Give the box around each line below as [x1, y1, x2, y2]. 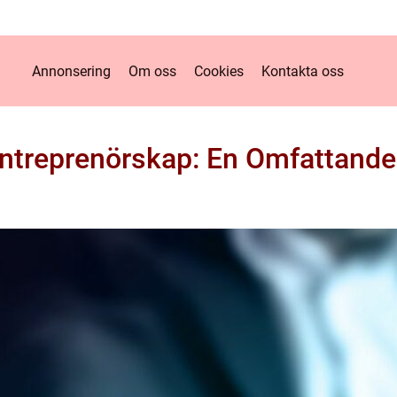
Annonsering [31, 62, 111, 80]
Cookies [193, 62, 244, 80]
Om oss [128, 62, 176, 80]
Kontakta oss [261, 62, 344, 80]
